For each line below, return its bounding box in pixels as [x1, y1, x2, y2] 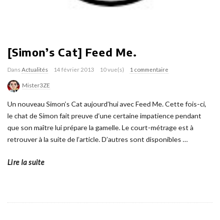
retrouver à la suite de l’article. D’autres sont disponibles [7, 135, 181, 143]
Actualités [22, 66, 48, 73]
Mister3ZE [22, 82, 50, 88]
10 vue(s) [100, 66, 124, 73]
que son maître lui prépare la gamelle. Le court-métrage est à [7, 123, 193, 132]
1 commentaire [130, 66, 168, 73]
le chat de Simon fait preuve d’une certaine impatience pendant [7, 111, 201, 120]
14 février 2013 [54, 66, 94, 73]
